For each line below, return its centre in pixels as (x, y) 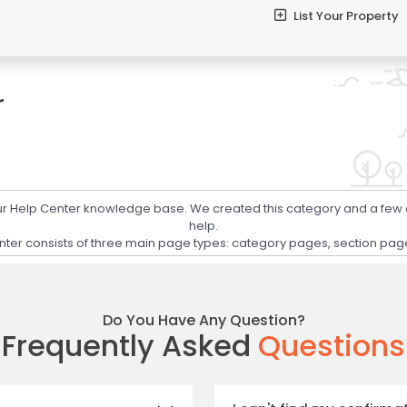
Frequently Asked (130, 345)
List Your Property (345, 16)
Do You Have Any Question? (203, 320)
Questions (332, 345)
